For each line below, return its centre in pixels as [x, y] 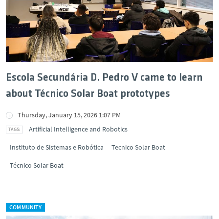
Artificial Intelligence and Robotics [78, 129]
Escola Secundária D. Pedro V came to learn [104, 78]
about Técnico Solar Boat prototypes [88, 94]
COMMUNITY [26, 207]
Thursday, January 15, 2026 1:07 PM [69, 115]
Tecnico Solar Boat [138, 147]
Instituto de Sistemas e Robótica [57, 147]
